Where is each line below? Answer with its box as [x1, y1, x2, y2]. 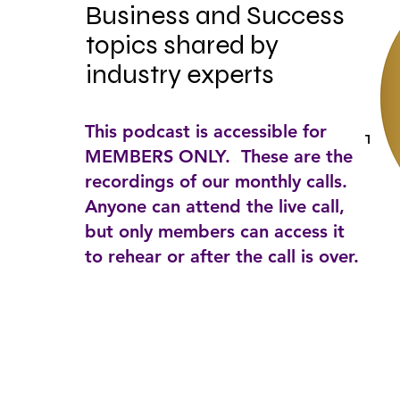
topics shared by [86, 29, 279, 61]
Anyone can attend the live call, [85, 196, 345, 217]
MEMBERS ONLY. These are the [85, 146, 353, 167]
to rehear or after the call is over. [85, 246, 359, 267]
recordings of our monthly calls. [85, 171, 353, 192]
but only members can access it [85, 221, 345, 242]
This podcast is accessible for [85, 121, 327, 142]
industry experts [86, 58, 274, 90]
